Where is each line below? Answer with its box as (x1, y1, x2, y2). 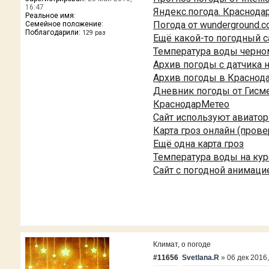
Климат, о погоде (153, 240, 211, 249)
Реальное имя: (25, 11, 76, 20)
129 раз (82, 29, 106, 37)
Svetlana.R (182, 253, 220, 262)
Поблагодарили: (25, 28, 80, 37)
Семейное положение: (25, 20, 103, 29)
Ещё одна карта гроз (153, 138, 244, 150)
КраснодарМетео (153, 98, 230, 110)
